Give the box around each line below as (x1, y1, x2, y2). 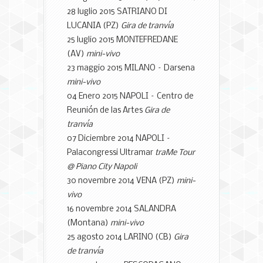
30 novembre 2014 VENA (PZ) (67, 176, 177, 186)
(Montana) (67, 218, 110, 228)
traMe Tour (155, 148, 195, 157)
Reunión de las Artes (67, 106, 144, 115)
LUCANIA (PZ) (67, 21, 121, 31)
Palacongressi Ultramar (67, 148, 155, 157)
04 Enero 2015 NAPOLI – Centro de (67, 92, 194, 101)
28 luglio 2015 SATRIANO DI (67, 7, 167, 16)
